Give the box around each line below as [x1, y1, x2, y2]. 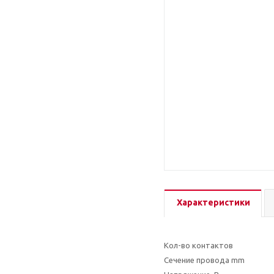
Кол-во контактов [164, 241, 233, 250]
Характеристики [177, 198, 250, 207]
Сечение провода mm [164, 256, 245, 264]
